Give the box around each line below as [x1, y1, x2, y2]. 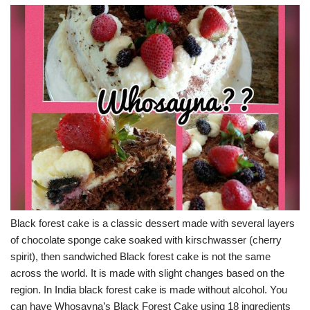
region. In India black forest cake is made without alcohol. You [10, 283, 287, 295]
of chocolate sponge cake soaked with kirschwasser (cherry [10, 233, 282, 246]
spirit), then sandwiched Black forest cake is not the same [10, 250, 271, 262]
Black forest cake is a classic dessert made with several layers [10, 217, 295, 229]
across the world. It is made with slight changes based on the [10, 266, 284, 279]
